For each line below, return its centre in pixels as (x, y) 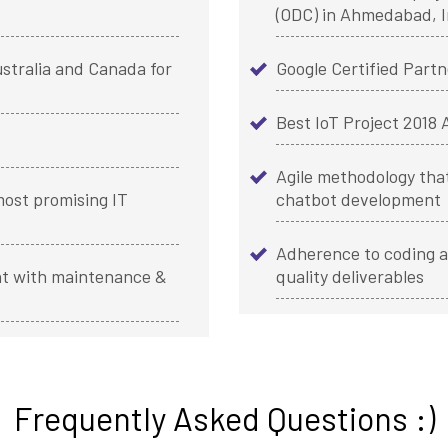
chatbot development (358, 199)
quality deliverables (350, 276)
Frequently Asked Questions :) (224, 418)
